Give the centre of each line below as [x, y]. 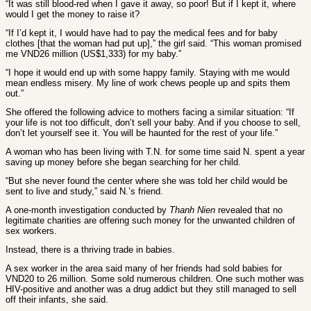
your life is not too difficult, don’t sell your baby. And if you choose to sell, [153, 123]
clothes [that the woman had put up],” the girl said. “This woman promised [153, 44]
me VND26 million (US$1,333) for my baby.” [93, 54]
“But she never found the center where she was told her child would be [146, 181]
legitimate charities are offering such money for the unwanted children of [150, 221]
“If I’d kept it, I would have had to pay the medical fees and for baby [142, 33]
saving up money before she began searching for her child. [123, 162]
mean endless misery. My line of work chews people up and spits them [148, 83]
